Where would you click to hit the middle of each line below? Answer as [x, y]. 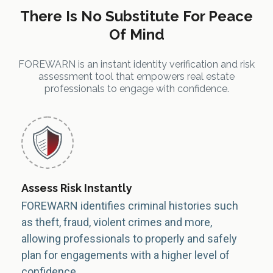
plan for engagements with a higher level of [126, 255]
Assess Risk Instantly [77, 188]
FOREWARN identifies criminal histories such [130, 206]
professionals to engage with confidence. [136, 89]
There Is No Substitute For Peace [136, 16]
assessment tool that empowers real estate [136, 76]
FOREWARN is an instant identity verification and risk [136, 64]
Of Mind [136, 34]
